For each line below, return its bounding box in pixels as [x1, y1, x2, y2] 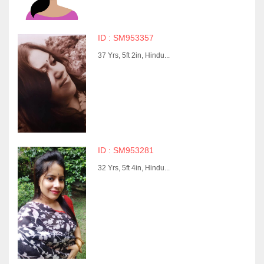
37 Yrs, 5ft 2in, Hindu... [97, 51, 170, 60]
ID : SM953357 [97, 33, 154, 42]
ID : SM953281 [97, 146, 154, 155]
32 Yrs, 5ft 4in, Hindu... [97, 163, 170, 172]
